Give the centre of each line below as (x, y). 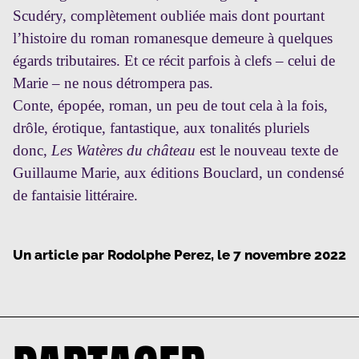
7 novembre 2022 (290, 255)
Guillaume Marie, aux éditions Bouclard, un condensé (178, 173)
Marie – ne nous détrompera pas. (113, 83)
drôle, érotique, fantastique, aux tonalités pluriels (161, 128)
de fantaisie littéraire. (75, 196)
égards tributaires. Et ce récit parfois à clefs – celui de (174, 61)
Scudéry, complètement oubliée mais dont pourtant (169, 16)
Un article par (60, 255)
